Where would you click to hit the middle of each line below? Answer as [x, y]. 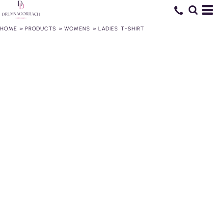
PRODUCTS [41, 29]
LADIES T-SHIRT [121, 29]
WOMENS [77, 29]
